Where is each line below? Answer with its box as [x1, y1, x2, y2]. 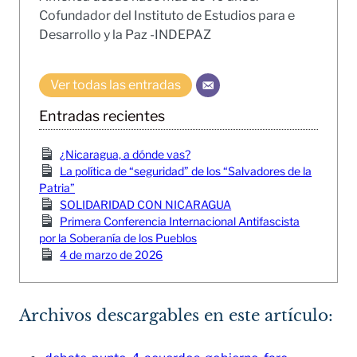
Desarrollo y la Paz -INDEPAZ [39, 27, 211, 43]
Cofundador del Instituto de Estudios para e [39, 8, 295, 24]
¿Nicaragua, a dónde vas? [60, 147, 191, 162]
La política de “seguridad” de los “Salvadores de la [60, 164, 312, 178]
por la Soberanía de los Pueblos [39, 231, 197, 245]
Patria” [39, 181, 75, 195]
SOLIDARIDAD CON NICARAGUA [60, 198, 232, 212]
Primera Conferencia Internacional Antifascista [60, 214, 300, 229]
